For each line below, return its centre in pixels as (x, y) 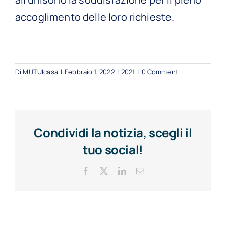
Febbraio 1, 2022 (90, 71)
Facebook (105, 170)
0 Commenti (161, 71)
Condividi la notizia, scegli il (113, 132)
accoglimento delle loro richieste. (95, 17)
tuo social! (113, 149)
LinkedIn (141, 170)
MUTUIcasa (40, 71)
